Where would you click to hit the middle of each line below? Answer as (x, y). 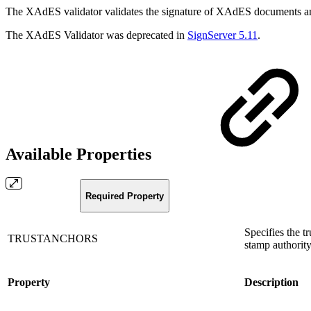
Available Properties (81, 154)
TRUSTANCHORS (54, 239)
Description (271, 283)
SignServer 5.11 (222, 35)
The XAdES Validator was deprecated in (96, 35)
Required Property (125, 196)
